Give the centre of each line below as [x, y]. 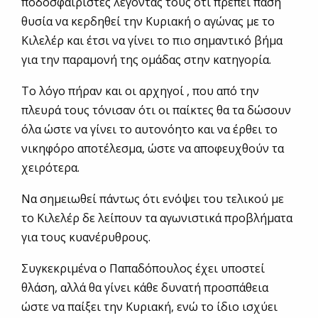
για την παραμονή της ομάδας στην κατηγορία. [146, 59]
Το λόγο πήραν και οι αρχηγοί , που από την [140, 91]
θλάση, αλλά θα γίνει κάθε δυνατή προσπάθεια [145, 287]
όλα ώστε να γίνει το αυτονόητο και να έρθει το [149, 129]
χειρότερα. [50, 167]
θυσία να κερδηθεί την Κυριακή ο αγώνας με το [148, 21]
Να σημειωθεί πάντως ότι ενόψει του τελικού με [153, 198]
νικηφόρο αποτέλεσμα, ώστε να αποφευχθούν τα [153, 148]
